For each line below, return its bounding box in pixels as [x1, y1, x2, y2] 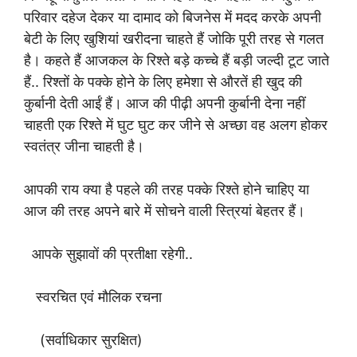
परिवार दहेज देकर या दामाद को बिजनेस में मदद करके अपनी [24, 9, 321, 25]
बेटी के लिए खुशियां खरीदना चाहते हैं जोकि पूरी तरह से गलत [24, 30, 324, 47]
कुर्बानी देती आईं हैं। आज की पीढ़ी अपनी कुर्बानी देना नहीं [24, 95, 305, 112]
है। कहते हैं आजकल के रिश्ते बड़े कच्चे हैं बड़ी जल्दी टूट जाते [24, 52, 329, 69]
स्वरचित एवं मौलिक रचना [24, 288, 162, 305]
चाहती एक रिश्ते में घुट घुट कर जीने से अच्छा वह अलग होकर [24, 116, 328, 133]
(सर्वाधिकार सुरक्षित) [24, 331, 143, 348]
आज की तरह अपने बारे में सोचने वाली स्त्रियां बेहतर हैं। [24, 202, 305, 219]
